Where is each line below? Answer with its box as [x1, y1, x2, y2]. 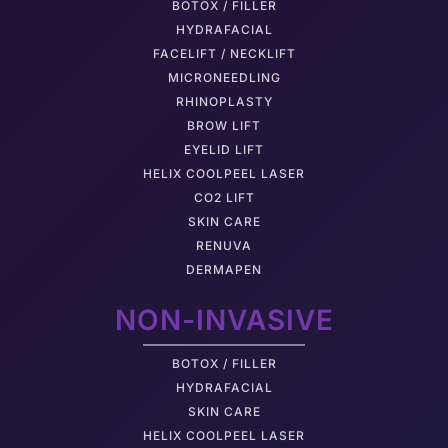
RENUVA [196, 237, 252, 253]
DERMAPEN [186, 261, 262, 277]
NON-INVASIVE [114, 302, 334, 337]
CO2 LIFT [193, 189, 255, 205]
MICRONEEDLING [167, 69, 281, 85]
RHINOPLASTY [175, 93, 273, 109]
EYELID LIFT [184, 141, 264, 157]
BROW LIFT [187, 117, 261, 133]
